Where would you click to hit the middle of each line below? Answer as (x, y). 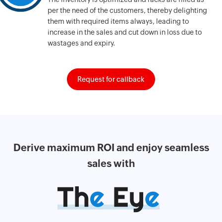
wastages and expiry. (81, 43)
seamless (186, 147)
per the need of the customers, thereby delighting (127, 10)
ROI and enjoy (129, 147)
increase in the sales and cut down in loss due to (124, 32)
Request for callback (111, 79)
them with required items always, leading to (118, 21)
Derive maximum (54, 147)
